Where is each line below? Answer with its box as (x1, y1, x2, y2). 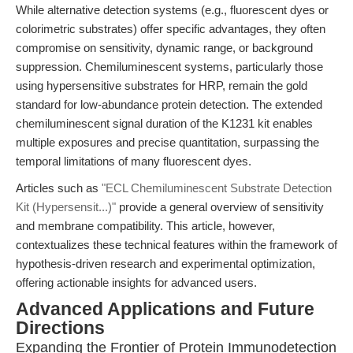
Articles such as (16, 181, 102, 195)
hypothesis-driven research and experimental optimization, (16, 257, 315, 270)
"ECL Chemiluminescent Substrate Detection (102, 181, 332, 195)
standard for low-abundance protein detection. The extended (16, 98, 322, 111)
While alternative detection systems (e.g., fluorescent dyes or (16, 3, 329, 17)
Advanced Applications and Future (16, 299, 314, 319)
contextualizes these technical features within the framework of (16, 238, 337, 251)
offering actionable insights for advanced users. (16, 276, 257, 289)
